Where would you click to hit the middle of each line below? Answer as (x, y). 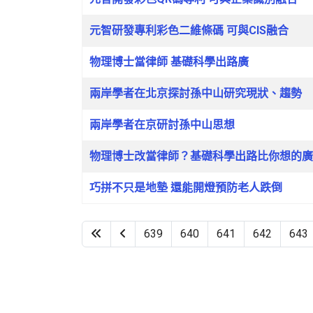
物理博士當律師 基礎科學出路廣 (169, 62)
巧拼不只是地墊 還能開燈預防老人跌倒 (186, 188)
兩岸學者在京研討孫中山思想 (162, 125)
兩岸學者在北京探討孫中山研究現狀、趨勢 (196, 93)
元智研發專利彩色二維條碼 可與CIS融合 (189, 30)
